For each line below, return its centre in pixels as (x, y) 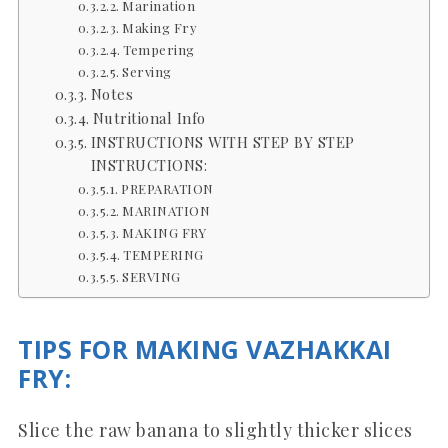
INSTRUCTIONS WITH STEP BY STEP (222, 141)
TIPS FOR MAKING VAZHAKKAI (205, 349)
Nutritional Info (149, 117)
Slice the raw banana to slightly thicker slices (215, 429)
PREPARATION (167, 188)
